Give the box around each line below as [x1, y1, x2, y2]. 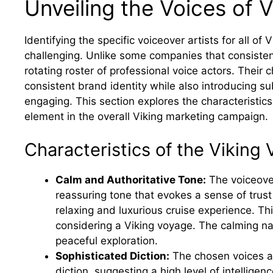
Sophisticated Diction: [55, 250, 169, 263]
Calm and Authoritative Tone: [55, 174, 206, 186]
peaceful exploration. [55, 235, 158, 247]
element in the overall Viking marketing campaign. [24, 110, 268, 122]
